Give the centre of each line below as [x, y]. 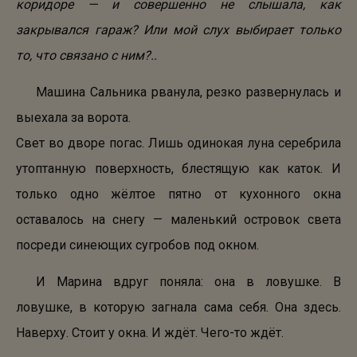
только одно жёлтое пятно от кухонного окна [178, 194]
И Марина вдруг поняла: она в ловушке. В [188, 282]
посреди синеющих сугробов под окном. [137, 245]
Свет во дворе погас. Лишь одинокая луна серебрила [178, 143]
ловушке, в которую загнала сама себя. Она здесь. [178, 307]
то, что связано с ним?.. [86, 55]
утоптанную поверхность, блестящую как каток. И [178, 169]
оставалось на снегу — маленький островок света [178, 220]
